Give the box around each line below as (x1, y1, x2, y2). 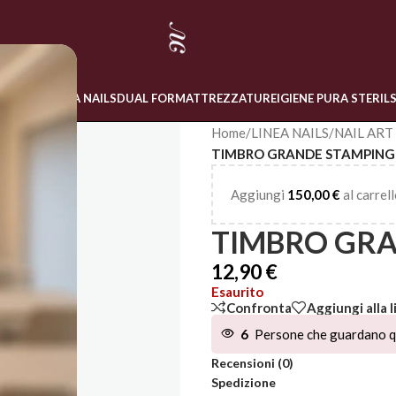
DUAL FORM (117, 91, 186, 105)
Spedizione (211, 375, 276, 391)
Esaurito (211, 284, 263, 300)
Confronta (226, 299, 292, 316)
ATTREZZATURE (186, 91, 277, 105)
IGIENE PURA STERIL (277, 91, 390, 105)
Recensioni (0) (211, 355, 293, 371)
